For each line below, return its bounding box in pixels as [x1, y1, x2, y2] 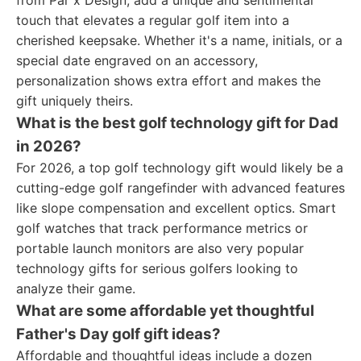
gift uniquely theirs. [16, 93, 133, 109]
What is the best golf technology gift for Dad [16, 114, 338, 132]
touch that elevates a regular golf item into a [16, 12, 289, 28]
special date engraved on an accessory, [16, 52, 258, 68]
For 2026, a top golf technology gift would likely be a [16, 160, 343, 176]
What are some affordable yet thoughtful [16, 301, 314, 320]
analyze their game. [16, 280, 135, 297]
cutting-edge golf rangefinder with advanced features [16, 180, 345, 196]
